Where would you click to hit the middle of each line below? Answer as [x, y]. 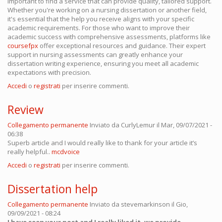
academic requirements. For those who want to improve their [99, 28]
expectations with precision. [49, 73]
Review [26, 110]
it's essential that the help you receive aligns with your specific [101, 19]
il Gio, [179, 204]
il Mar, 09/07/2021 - [184, 125]
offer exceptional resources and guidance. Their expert [122, 46]
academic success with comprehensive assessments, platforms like [109, 37]
